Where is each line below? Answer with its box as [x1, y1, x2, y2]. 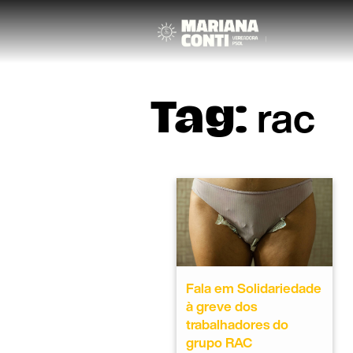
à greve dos [186, 295, 257, 316]
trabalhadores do [186, 314, 288, 334]
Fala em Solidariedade [186, 277, 321, 298]
